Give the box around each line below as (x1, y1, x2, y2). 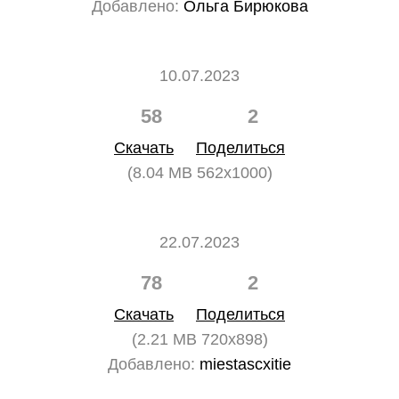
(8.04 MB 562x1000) (126, 164, 273, 182)
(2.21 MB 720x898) (131, 330, 268, 348)
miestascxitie (195, 355, 291, 373)
